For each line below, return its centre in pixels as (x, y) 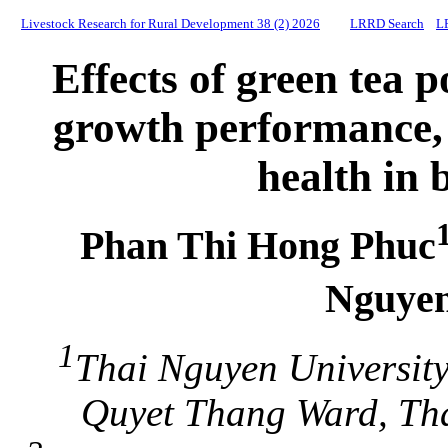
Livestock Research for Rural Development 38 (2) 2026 (170, 23)
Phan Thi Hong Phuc (258, 246)
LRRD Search (387, 23)
